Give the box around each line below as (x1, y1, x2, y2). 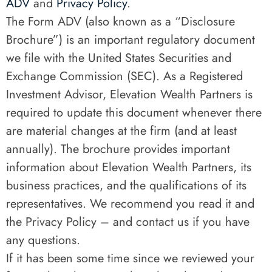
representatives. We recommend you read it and (6, 195, 254, 212)
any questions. (6, 231, 80, 249)
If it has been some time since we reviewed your (6, 250, 254, 267)
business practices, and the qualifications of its (6, 177, 246, 194)
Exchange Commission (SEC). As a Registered (6, 67, 243, 85)
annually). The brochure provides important (6, 140, 230, 158)
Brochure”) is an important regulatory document (6, 31, 255, 49)
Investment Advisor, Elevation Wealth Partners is (6, 86, 253, 103)
